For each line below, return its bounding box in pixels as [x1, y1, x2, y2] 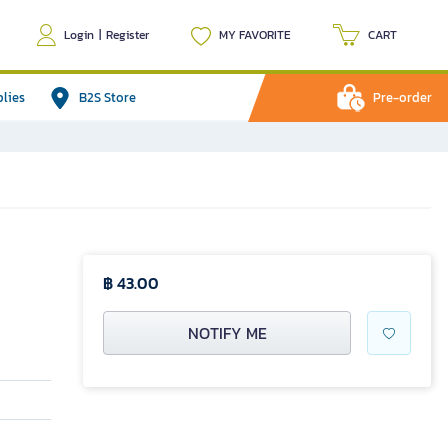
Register [106, 26, 149, 44]
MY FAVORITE [219, 26, 291, 44]
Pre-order [373, 88, 432, 107]
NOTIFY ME [187, 321, 267, 345]
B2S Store [79, 88, 136, 107]
